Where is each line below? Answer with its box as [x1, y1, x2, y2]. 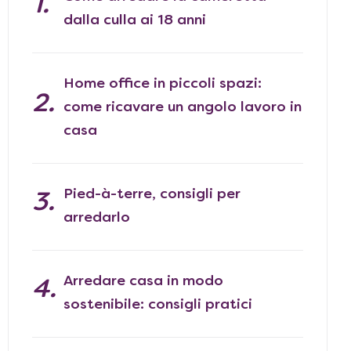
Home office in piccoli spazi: [63, 78, 262, 91]
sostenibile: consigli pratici [63, 299, 252, 312]
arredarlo [63, 212, 130, 225]
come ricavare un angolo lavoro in [63, 101, 302, 114]
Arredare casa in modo [63, 275, 223, 288]
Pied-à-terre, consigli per [63, 188, 241, 201]
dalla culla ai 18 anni [63, 14, 206, 27]
